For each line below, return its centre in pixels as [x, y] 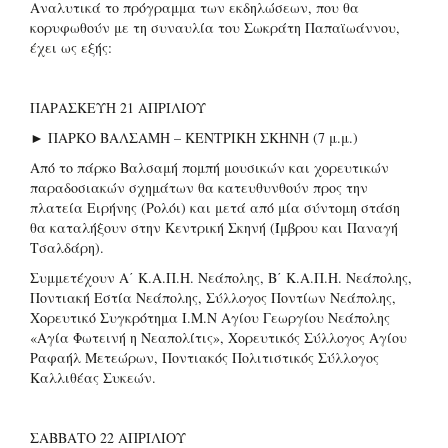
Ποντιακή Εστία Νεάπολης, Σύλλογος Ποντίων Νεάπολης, [213, 297]
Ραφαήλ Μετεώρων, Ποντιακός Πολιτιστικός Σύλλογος [204, 357]
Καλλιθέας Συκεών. [93, 377]
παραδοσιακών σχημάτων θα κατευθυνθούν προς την [199, 187]
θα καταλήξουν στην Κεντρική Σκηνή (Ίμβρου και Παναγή [214, 227]
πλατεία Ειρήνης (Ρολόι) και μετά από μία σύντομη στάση [215, 207]
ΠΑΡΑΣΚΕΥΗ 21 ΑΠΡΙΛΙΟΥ [118, 107]
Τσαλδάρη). [67, 247]
